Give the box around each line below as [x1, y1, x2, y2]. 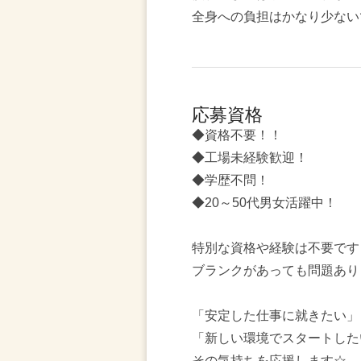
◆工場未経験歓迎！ [192, 151, 308, 164]
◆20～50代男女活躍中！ [192, 196, 337, 210]
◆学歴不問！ [192, 173, 269, 187]
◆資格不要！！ [192, 128, 282, 142]
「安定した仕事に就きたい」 [192, 309, 359, 322]
